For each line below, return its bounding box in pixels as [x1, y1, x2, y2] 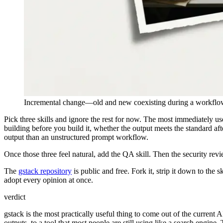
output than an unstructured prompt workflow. [4, 133, 148, 142]
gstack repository [18, 167, 72, 176]
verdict [4, 193, 25, 202]
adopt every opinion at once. [4, 176, 93, 185]
